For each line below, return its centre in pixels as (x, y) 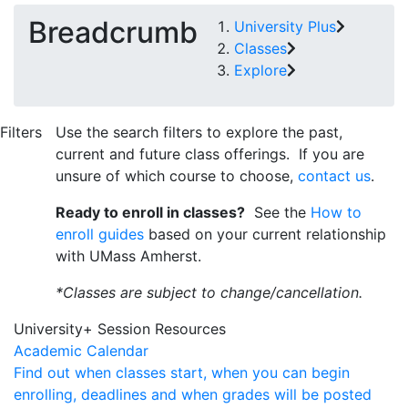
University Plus (285, 26)
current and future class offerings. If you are (210, 154)
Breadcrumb (113, 32)
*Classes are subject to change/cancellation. (214, 292)
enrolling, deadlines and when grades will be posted (193, 394)
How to (336, 212)
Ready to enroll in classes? (150, 212)
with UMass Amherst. (131, 256)
